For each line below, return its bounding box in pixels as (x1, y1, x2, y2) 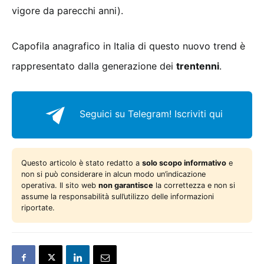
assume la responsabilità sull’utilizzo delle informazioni (21, 192, 214, 201)
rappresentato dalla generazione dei (12, 60, 176, 72)
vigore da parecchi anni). (12, 4, 123, 16)
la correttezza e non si (153, 180, 235, 190)
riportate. (21, 203, 55, 212)
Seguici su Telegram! (80, 108, 171, 120)
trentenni (176, 60, 219, 72)
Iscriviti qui (174, 108, 223, 120)
